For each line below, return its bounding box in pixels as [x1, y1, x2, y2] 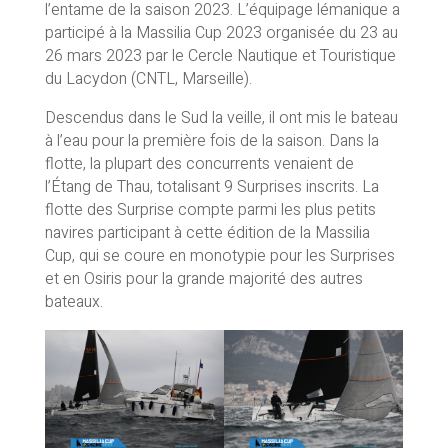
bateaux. [44, 289, 103, 314]
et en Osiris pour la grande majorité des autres [44, 266, 363, 291]
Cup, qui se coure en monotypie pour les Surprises [44, 243, 395, 268]
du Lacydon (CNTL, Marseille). [44, 66, 252, 91]
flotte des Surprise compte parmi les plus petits [44, 197, 376, 222]
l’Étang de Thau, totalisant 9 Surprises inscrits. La [44, 174, 379, 199]
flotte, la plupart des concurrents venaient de [44, 151, 354, 176]
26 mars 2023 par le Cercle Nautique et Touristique [44, 43, 396, 68]
